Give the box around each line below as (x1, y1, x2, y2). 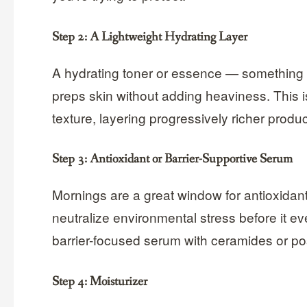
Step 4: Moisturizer (52, 273, 148, 290)
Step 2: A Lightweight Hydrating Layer (52, 28, 248, 45)
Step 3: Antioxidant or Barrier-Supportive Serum (52, 151, 293, 168)
